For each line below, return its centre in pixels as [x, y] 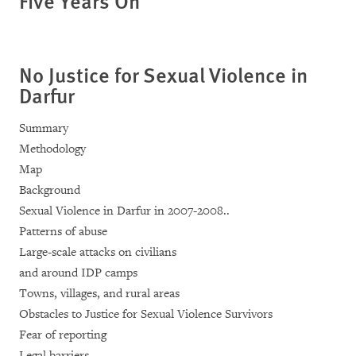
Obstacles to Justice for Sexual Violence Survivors [146, 314]
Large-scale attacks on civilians [98, 252]
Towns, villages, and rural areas [99, 294]
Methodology [52, 149]
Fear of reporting [63, 335]
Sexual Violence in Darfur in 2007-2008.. [124, 211]
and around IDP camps [78, 273]
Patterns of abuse [63, 232]
